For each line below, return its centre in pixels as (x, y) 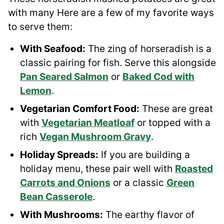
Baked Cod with (158, 77)
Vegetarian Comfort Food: (80, 109)
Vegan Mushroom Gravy (95, 137)
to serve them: (40, 27)
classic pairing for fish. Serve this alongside (118, 63)
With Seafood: (53, 49)
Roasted (194, 169)
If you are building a (144, 155)
